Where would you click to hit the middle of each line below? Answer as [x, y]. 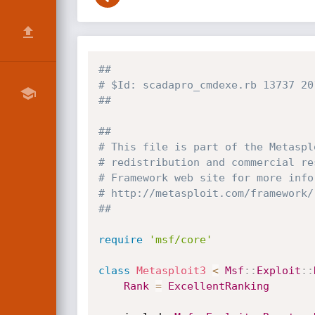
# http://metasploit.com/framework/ [206, 193]
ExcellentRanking [218, 286]
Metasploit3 [171, 271]
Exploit [278, 271]
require [120, 240]
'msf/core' [180, 240]
